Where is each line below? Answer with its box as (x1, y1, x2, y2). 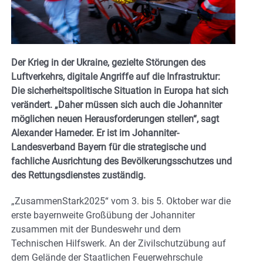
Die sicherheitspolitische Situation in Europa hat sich (11, 85, 228, 97)
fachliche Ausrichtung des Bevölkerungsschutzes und (11, 156, 232, 167)
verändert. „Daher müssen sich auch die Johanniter (11, 99, 222, 111)
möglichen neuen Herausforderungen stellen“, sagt (11, 113, 219, 125)
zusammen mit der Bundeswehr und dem (11, 224, 181, 235)
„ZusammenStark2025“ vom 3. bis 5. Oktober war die (11, 195, 231, 207)
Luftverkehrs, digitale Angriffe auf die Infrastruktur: (11, 71, 220, 83)
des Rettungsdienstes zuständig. (11, 170, 146, 181)
